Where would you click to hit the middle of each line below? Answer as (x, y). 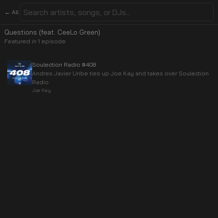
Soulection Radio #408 (64, 64)
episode (53, 41)
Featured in (21, 41)
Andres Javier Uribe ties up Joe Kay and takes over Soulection (120, 73)
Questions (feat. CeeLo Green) (52, 32)
